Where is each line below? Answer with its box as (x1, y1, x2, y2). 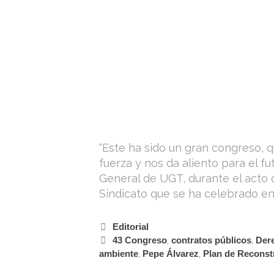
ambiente (99, 248, 138, 259)
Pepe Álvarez (143, 248, 199, 259)
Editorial (113, 221, 149, 232)
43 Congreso (113, 235, 168, 246)
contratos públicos (171, 235, 252, 246)
